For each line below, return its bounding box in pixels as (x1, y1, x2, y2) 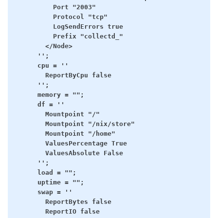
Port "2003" (14, 3, 96, 11)
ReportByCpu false (14, 71, 111, 79)
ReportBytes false (14, 198, 111, 205)
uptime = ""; (14, 178, 84, 186)
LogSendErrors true (14, 22, 123, 30)
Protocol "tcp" (14, 13, 108, 20)
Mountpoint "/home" (14, 129, 115, 137)
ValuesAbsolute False (14, 149, 123, 157)
